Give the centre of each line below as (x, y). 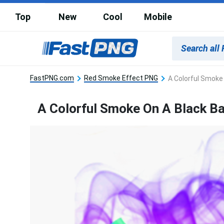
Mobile (158, 17)
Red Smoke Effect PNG (121, 78)
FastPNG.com (52, 78)
